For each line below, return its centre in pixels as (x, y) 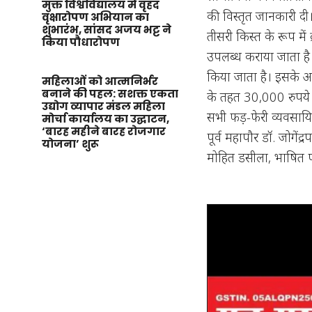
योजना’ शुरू (70, 144)
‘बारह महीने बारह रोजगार (104, 131)
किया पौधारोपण (81, 42)
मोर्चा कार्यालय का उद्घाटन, (106, 119)
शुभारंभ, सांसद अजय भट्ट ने (107, 30)
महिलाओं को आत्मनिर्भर (100, 81)
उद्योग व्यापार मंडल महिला (103, 106)
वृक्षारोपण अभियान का (95, 17)
